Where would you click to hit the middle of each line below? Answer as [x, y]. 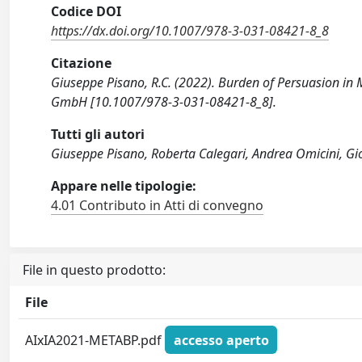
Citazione [82, 63]
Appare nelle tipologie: [124, 186]
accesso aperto [221, 340]
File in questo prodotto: [94, 270]
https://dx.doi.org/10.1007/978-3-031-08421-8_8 [190, 31]
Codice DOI [86, 11]
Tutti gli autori [98, 134]
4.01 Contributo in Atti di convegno [158, 205]
